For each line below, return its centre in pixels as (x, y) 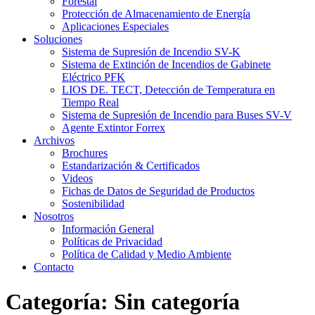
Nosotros (54, 217)
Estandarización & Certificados (131, 166)
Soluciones (58, 39)
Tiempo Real (90, 103)
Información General (108, 229)
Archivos (54, 141)
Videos (77, 179)
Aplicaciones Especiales (115, 27)
